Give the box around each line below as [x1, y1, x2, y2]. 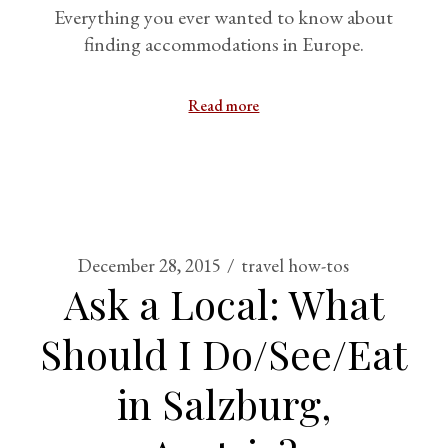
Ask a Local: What [63, 277, 384, 330]
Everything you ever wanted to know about [54, 4, 394, 30]
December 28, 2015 [78, 253, 222, 278]
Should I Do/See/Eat [40, 327, 408, 380]
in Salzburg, [116, 377, 331, 430]
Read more [188, 95, 260, 116]
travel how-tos [241, 253, 350, 278]
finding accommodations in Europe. [83, 31, 364, 57]
